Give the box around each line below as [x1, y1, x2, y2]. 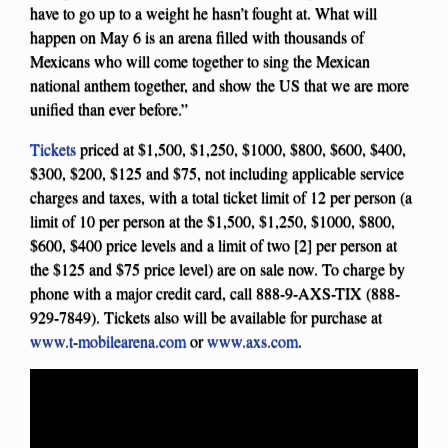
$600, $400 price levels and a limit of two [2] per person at [30, 234, 397, 256]
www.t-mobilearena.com [30, 330, 186, 352]
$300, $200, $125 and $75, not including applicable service [30, 162, 404, 184]
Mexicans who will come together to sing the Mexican [30, 50, 370, 72]
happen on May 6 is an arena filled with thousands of [30, 26, 364, 48]
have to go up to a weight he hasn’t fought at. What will [30, 2, 377, 24]
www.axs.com [207, 330, 298, 352]
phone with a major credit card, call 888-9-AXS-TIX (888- [30, 282, 400, 304]
